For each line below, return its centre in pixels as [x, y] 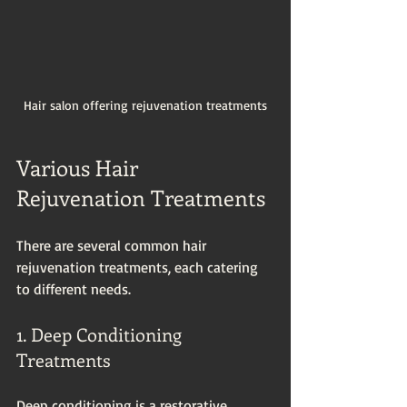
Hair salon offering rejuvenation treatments [145, 104]
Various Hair [80, 167]
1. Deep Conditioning [101, 333]
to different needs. [75, 288]
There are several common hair [113, 245]
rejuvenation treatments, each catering [139, 267]
